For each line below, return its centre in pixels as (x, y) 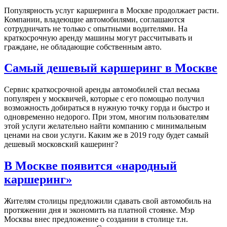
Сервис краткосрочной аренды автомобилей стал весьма (102, 90)
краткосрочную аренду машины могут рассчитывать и (98, 37)
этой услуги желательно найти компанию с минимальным (105, 126)
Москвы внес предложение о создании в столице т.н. (96, 219)
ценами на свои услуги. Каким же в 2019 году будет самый (106, 135)
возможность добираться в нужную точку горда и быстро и (107, 108)
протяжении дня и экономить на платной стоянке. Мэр (99, 210)
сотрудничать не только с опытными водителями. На (96, 28)
